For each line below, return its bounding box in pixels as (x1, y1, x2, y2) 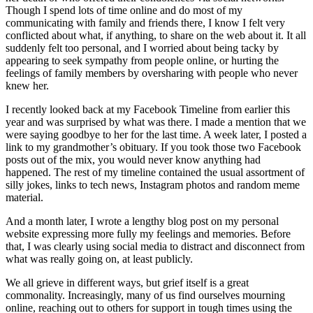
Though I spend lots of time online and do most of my (6, 4, 242, 17)
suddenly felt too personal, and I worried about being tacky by (6, 42, 279, 54)
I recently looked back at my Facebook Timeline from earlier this (6, 103, 290, 116)
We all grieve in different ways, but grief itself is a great (6, 277, 249, 289)
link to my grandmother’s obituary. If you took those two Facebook (6, 141, 301, 154)
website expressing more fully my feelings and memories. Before (6, 228, 291, 240)
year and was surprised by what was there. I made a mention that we (6, 116, 306, 129)
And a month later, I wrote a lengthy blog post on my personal (6, 215, 279, 228)
